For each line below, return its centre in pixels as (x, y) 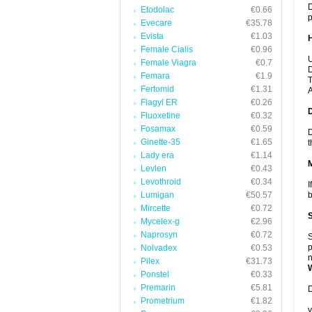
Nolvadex (159, 248)
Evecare (156, 23)
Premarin (158, 288)
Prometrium (163, 301)
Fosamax (158, 129)
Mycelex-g (160, 221)
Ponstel (155, 274)
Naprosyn (159, 235)
